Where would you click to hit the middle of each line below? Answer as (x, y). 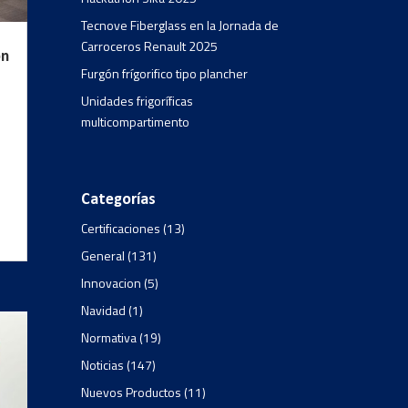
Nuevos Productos (132, 392)
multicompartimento (136, 121)
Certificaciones (121, 228)
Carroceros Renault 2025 (150, 46)
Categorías (119, 199)
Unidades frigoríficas (138, 100)
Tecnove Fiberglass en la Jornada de (180, 25)
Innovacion (112, 282)
